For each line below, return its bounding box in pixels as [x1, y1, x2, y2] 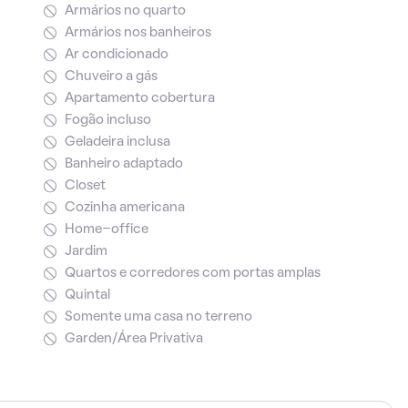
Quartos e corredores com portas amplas [64, 267, 321, 280]
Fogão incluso [64, 114, 151, 127]
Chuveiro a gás [64, 70, 158, 83]
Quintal [64, 289, 110, 301]
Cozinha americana [64, 201, 185, 214]
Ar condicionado [64, 48, 168, 61]
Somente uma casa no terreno [64, 311, 252, 323]
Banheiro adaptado [64, 158, 183, 170]
